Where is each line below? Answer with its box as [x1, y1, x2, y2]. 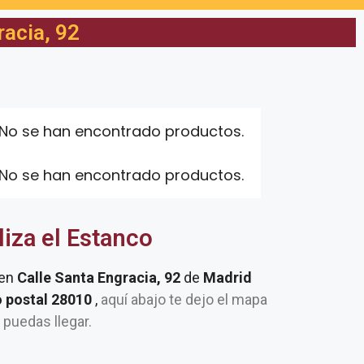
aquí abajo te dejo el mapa [97, 291, 267, 308]
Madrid [203, 269, 252, 286]
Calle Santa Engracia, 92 [17, 269, 184, 286]
